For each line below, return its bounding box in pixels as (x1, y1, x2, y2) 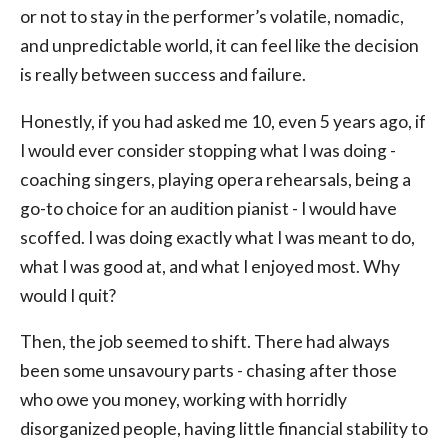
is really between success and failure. (20, 64, 306, 85)
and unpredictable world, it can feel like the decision (20, 35, 419, 56)
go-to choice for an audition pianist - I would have (20, 197, 397, 219)
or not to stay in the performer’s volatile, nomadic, (20, 6, 404, 27)
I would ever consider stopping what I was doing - (20, 139, 396, 161)
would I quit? (20, 284, 116, 306)
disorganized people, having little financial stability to (20, 418, 428, 440)
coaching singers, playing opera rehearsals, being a (20, 168, 411, 190)
